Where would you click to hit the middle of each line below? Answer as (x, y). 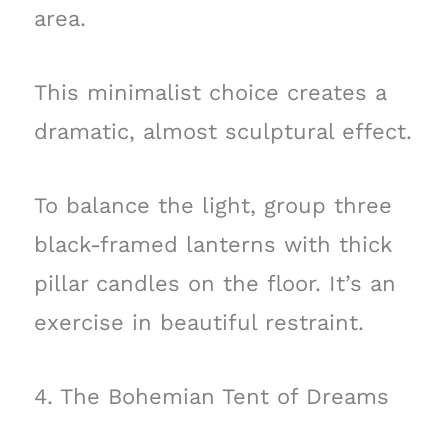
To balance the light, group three (212, 206)
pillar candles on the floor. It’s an (214, 284)
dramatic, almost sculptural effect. (222, 131)
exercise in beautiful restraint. (198, 323)
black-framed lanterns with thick (212, 245)
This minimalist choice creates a (209, 92)
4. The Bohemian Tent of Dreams (211, 397)
